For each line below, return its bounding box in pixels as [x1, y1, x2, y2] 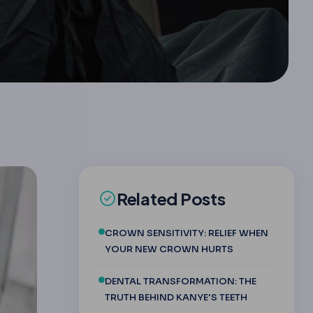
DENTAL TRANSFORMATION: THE [104, 275, 256, 287]
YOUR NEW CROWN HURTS [104, 242, 233, 255]
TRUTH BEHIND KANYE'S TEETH [104, 291, 247, 303]
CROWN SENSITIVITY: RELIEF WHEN [104, 226, 268, 239]
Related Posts [116, 187, 226, 209]
